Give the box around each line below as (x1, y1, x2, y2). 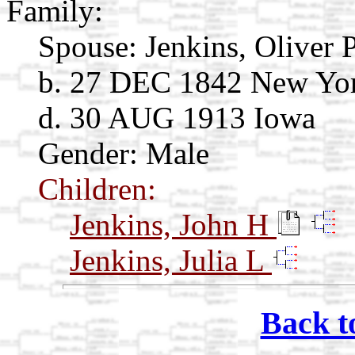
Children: (38, 171, 156, 206)
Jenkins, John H (70, 207, 277, 242)
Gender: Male (38, 136, 209, 170)
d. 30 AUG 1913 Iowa (38, 100, 315, 135)
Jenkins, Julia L (70, 242, 272, 277)
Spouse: (38, 29, 137, 63)
